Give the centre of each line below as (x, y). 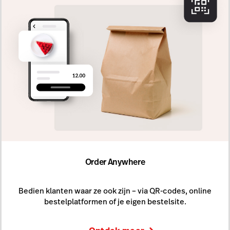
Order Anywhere (115, 162)
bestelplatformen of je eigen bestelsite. (115, 202)
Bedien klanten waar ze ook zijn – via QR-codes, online (115, 191)
